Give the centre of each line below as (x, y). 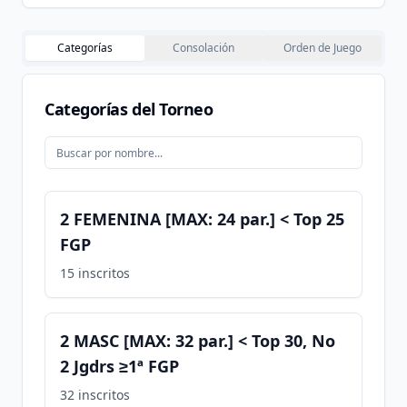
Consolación (203, 48)
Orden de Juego (322, 48)
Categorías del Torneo (129, 109)
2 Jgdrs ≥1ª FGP (119, 366)
